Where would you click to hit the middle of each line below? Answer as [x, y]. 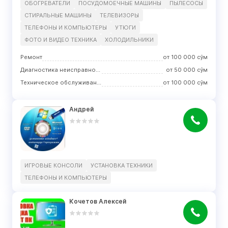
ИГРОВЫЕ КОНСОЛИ [53, 166]
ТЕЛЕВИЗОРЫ [119, 16]
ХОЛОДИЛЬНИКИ [129, 40]
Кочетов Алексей [98, 202]
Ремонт [31, 57]
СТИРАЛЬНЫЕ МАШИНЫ [58, 16]
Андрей [81, 109]
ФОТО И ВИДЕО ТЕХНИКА [61, 40]
